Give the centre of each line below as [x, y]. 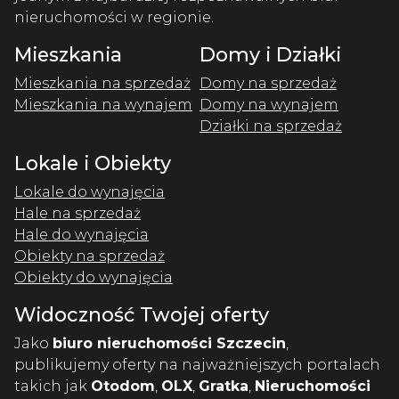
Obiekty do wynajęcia [94, 277]
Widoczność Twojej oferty [142, 314]
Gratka [224, 386]
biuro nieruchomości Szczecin [169, 343]
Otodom [123, 386]
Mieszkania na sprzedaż [102, 83]
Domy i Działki [270, 54]
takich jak [53, 386]
